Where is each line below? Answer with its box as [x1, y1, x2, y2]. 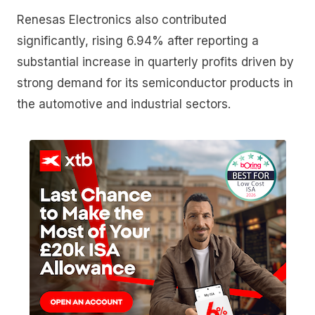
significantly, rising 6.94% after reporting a [17, 33, 259, 48]
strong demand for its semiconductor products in [17, 75, 293, 90]
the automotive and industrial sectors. [17, 96, 231, 111]
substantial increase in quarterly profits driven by [17, 54, 294, 69]
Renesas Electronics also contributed [17, 12, 226, 27]
